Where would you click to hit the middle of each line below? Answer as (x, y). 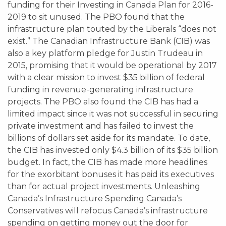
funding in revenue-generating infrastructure (100, 90)
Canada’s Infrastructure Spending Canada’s (95, 199)
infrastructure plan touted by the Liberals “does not (112, 29)
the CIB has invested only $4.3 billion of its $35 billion (113, 150)
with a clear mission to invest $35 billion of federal (106, 77)
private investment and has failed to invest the (101, 126)
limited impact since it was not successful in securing (113, 114)
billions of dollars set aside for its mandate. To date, (109, 138)
